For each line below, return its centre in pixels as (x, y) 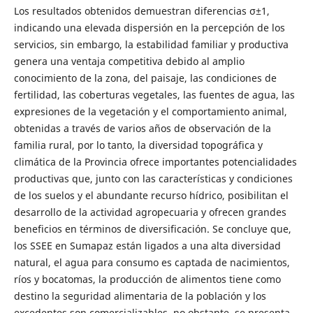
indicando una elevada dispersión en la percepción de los (149, 28)
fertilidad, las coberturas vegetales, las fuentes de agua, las (154, 95)
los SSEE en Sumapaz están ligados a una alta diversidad (147, 246)
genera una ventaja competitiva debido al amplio (129, 61)
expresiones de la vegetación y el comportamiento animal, (150, 112)
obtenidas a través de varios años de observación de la (142, 129)
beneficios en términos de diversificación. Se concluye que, (152, 229)
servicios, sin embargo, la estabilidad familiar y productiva (151, 45)
